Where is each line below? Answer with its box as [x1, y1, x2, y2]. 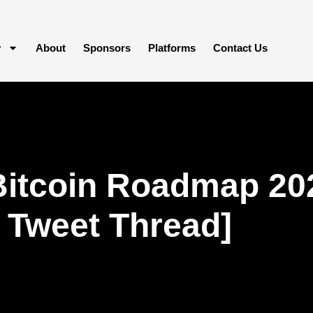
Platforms [148, 42, 196, 54]
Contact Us [213, 42, 268, 54]
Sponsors [83, 42, 131, 54]
